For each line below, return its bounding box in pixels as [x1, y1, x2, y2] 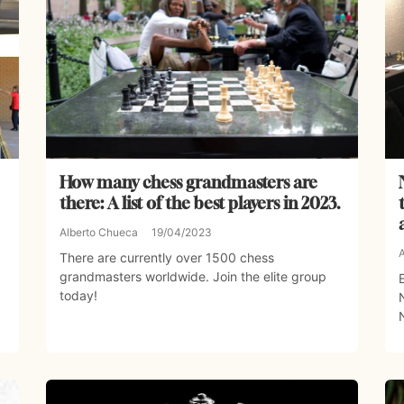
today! [59, 288, 97, 304]
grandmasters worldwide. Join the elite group [59, 269, 326, 285]
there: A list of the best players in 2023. [59, 193, 341, 214]
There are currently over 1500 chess [59, 250, 274, 266]
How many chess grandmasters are [59, 172, 317, 193]
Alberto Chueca [59, 225, 138, 240]
